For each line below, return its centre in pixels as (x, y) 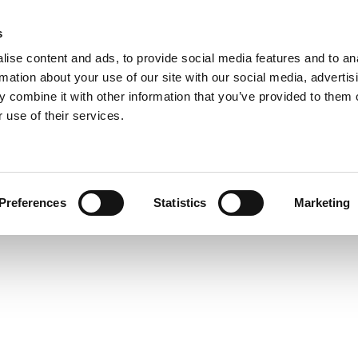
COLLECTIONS (148, 42)
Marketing (322, 203)
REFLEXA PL (179, 171)
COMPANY (50, 42)
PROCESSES (237, 42)
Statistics (180, 203)
